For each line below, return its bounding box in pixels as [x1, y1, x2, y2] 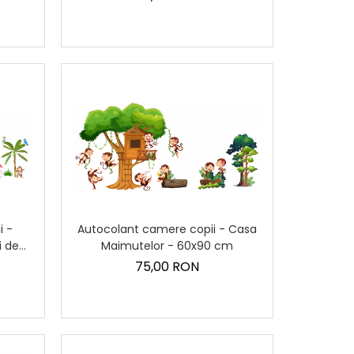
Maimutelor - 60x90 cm [100, 238, 233, 254]
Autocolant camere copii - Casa [77, 221, 257, 238]
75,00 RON [134, 258, 199, 277]
